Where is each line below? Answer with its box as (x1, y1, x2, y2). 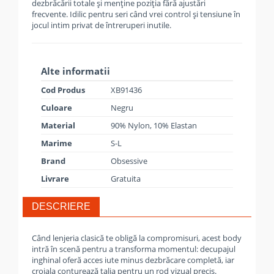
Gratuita (111, 173, 141, 184)
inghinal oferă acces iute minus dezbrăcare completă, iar (32, 254, 234, 265)
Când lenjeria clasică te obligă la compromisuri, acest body (32, 232, 242, 243)
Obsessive (111, 155, 147, 166)
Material (41, 120, 75, 131)
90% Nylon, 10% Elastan (111, 120, 197, 131)
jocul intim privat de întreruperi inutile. (32, 20, 171, 31)
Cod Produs (41, 84, 85, 95)
